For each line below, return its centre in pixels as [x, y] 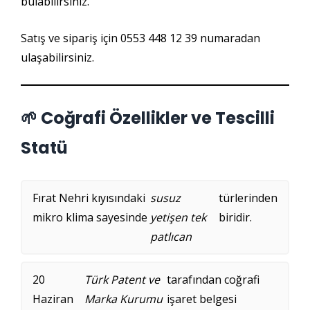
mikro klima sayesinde [90, 218]
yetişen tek [179, 218]
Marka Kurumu [124, 299]
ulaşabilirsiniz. [57, 58]
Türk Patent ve [122, 280]
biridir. [235, 218]
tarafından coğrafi [213, 280]
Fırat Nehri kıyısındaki [89, 198]
